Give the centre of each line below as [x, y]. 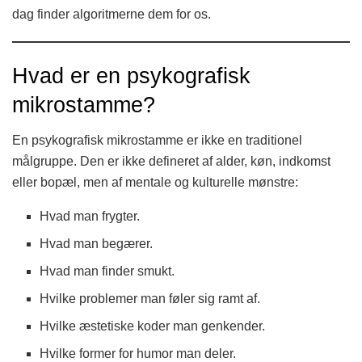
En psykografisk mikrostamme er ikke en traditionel [157, 141]
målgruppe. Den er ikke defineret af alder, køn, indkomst [171, 162]
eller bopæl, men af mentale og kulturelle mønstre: [155, 183]
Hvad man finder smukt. [107, 271]
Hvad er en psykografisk [131, 75]
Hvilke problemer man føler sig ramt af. [150, 299]
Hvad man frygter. [90, 217]
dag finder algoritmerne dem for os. [112, 15]
